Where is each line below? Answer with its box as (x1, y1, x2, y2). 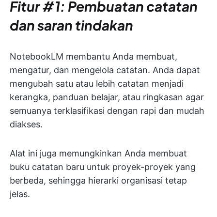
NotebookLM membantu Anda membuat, (10, 51, 177, 62)
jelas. (10, 189, 30, 200)
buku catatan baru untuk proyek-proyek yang (10, 162, 196, 172)
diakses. (10, 119, 43, 130)
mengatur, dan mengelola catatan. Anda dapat (10, 65, 200, 76)
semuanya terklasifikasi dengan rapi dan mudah (10, 106, 204, 116)
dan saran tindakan (10, 16, 133, 34)
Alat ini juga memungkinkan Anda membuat (10, 148, 187, 159)
